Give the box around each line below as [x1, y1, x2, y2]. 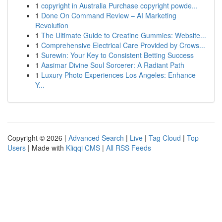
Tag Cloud [149, 133, 181, 143]
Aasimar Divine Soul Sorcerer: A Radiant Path [41, 60, 184, 70]
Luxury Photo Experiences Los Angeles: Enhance [41, 70, 196, 80]
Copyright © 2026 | [7, 133, 68, 143]
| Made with [26, 143, 66, 153]
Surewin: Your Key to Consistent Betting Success [41, 50, 194, 60]
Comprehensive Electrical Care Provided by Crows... [41, 40, 205, 50]
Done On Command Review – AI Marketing [41, 10, 176, 20]
